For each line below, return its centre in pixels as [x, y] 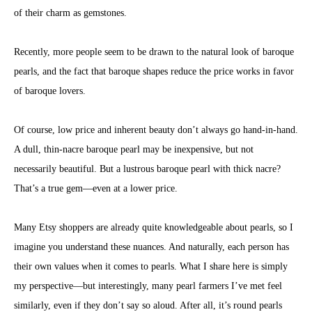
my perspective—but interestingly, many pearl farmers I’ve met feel [148, 286]
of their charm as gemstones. [70, 13]
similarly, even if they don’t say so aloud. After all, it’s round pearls [148, 305]
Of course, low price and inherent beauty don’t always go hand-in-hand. [156, 130]
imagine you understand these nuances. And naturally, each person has [151, 247]
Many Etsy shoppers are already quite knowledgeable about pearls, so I [154, 227]
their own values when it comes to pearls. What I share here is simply [151, 266]
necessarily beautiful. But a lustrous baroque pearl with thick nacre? [147, 169]
